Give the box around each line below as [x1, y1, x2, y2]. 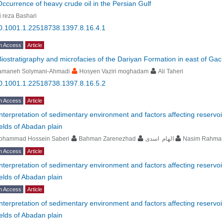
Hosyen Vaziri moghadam [79, 68, 149, 75]
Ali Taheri [158, 68, 183, 75]
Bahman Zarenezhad [79, 135, 136, 142]
